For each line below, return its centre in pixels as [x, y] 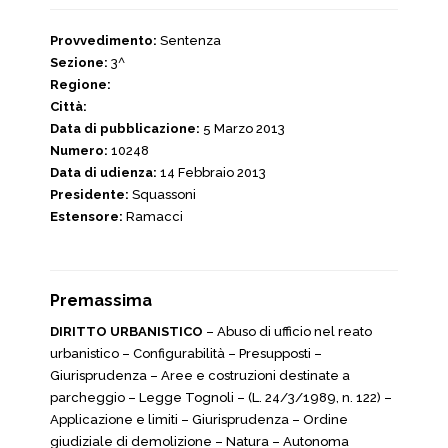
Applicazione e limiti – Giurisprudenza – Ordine [199, 419]
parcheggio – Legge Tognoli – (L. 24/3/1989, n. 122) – [221, 397]
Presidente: [89, 194]
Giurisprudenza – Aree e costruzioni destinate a [200, 375]
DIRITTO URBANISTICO [128, 331]
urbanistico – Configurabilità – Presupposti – [186, 353]
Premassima [101, 300]
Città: [68, 106]
